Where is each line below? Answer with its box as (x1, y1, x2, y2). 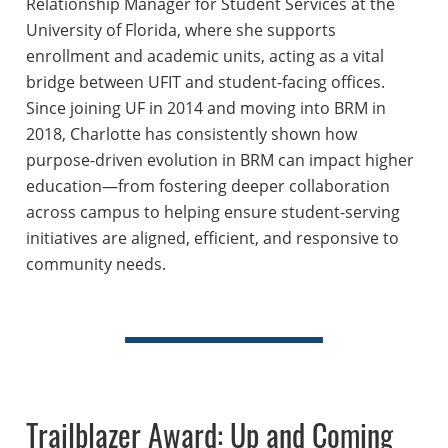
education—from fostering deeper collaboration (25, 175, 390, 198)
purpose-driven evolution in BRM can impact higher (25, 149, 414, 172)
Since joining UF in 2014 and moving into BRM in (25, 97, 386, 120)
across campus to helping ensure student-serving (25, 201, 400, 224)
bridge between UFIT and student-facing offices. (25, 71, 385, 94)
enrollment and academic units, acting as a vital (25, 45, 384, 68)
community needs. (25, 253, 166, 276)
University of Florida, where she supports (25, 19, 336, 42)
